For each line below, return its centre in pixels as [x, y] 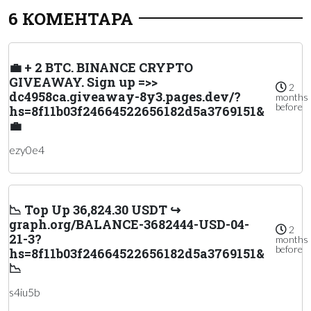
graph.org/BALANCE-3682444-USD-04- [129, 224]
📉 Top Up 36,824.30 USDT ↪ [95, 209]
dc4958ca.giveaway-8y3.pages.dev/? [125, 96]
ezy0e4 [27, 149]
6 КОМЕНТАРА [71, 18]
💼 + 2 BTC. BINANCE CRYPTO [101, 67]
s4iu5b [25, 292]
